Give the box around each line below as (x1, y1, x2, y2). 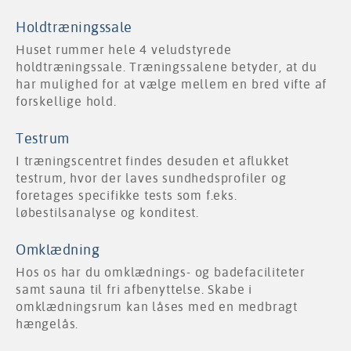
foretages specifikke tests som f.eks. (16, 188, 237, 204)
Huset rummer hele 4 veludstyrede (16, 42, 232, 58)
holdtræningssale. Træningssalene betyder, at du (16, 60, 317, 75)
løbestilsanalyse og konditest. (16, 205, 200, 221)
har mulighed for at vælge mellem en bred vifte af (16, 77, 327, 92)
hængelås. (16, 317, 79, 332)
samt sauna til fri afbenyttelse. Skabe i (16, 282, 252, 298)
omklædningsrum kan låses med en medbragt (16, 299, 298, 315)
